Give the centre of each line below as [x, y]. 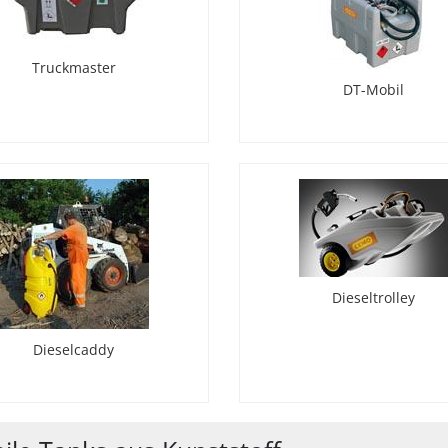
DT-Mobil [374, 90]
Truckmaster [73, 68]
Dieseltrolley [374, 298]
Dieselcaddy [74, 350]
